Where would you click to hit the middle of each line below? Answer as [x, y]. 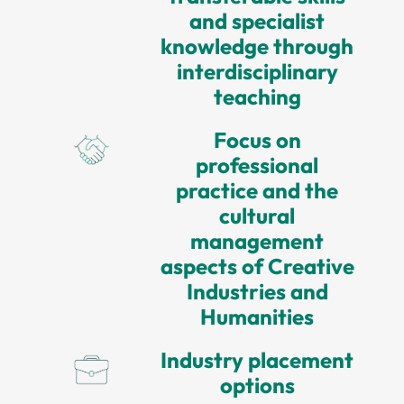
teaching [257, 97]
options [257, 386]
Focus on [257, 140]
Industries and [257, 292]
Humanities [257, 317]
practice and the [257, 191]
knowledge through [257, 46]
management [257, 241]
